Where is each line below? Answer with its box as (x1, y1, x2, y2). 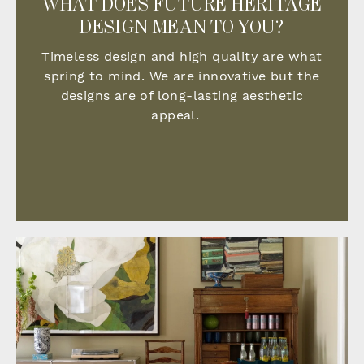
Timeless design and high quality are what (41, 49, 323, 65)
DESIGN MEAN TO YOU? (80, 18, 284, 38)
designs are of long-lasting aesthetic (60, 88, 304, 104)
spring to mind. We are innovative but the (44, 68, 320, 84)
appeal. (151, 107, 213, 123)
